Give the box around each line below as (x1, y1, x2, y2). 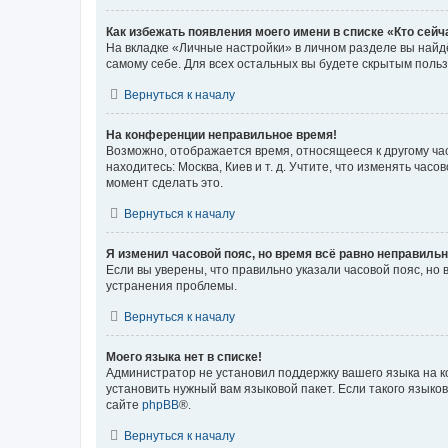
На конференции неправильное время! (106, 127, 337, 142)
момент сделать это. (106, 175, 223, 190)
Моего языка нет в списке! (106, 349, 262, 364)
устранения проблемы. (106, 278, 237, 293)
